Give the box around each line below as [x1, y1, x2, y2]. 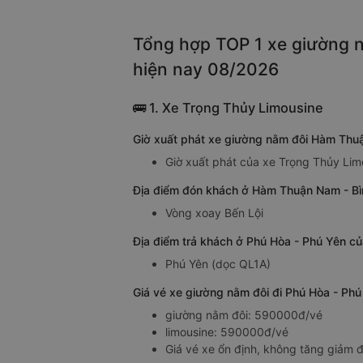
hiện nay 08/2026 [133, 59, 279, 80]
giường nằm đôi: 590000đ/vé [165, 308, 322, 322]
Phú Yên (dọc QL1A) [165, 257, 271, 271]
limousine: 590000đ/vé [165, 325, 288, 340]
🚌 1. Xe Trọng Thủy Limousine [133, 100, 323, 117]
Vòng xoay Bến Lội [165, 206, 263, 220]
